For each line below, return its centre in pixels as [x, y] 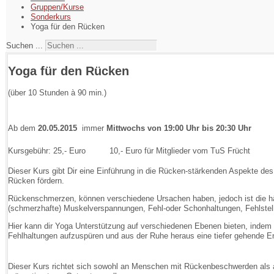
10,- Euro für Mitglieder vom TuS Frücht [180, 151]
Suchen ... [24, 46]
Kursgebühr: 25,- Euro [48, 151]
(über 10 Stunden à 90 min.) [57, 93]
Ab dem [23, 128]
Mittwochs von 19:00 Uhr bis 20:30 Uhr [179, 128]
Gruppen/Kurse [57, 7]
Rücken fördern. [36, 181]
